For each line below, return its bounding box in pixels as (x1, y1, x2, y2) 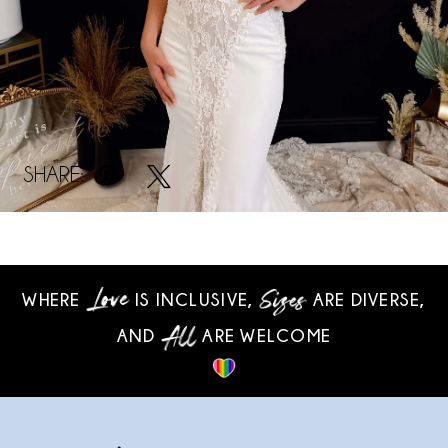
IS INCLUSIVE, (129, 290, 259, 310)
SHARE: (22, 162, 84, 188)
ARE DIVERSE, (307, 290, 426, 310)
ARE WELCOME (197, 326, 332, 346)
